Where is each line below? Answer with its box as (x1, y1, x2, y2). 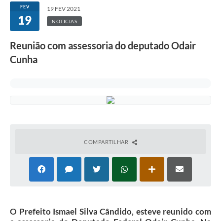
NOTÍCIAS (52, 18, 77, 25)
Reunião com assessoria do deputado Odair (10, 39, 196, 52)
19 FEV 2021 (47, 5, 80, 13)
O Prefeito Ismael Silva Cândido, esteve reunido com (10, 206, 211, 217)
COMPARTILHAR (84, 139, 130, 146)
